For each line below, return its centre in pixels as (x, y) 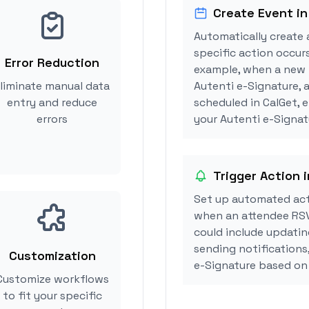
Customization (52, 256)
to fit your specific (52, 296)
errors (52, 119)
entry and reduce (52, 102)
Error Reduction (52, 62)
